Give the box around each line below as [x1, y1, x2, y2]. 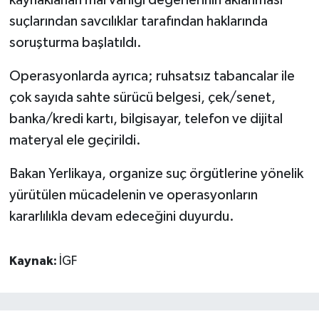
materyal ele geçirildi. [9, 132, 141, 147]
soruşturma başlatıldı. [9, 35, 142, 50]
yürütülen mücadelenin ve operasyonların [9, 187, 258, 202]
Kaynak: [9, 254, 59, 268]
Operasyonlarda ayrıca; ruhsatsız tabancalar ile [9, 68, 295, 83]
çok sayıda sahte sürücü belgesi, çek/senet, [9, 90, 276, 105]
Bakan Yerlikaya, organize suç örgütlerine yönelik [9, 166, 303, 181]
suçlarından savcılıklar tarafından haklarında [9, 14, 268, 28]
